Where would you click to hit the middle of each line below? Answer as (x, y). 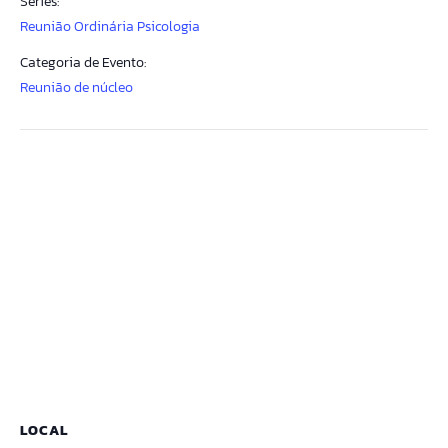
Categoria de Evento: (83, 62)
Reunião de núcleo (76, 87)
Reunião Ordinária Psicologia (110, 26)
